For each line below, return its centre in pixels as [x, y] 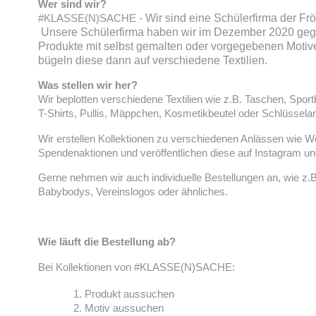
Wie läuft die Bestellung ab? [107, 242]
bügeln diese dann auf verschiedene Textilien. [152, 60]
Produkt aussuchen [129, 293]
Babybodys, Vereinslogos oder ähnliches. [133, 192]
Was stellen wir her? [87, 85]
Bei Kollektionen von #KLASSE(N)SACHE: [136, 267]
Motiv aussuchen [124, 308]
